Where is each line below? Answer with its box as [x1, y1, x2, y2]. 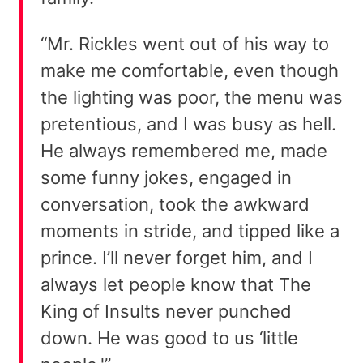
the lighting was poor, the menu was [41, 87, 343, 109]
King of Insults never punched [41, 301, 292, 322]
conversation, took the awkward [41, 194, 310, 216]
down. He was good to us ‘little [41, 327, 298, 349]
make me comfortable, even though [41, 60, 339, 82]
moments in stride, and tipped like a [41, 220, 340, 242]
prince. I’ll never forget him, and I [41, 247, 313, 269]
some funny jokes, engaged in [41, 167, 292, 189]
